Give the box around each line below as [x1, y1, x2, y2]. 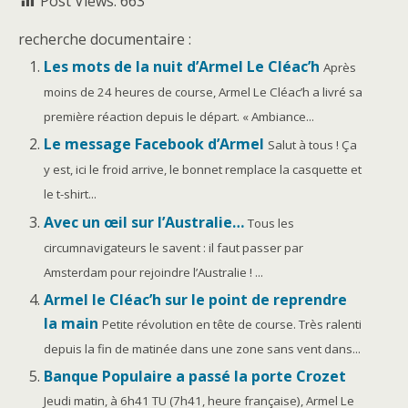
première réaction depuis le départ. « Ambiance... [44, 108, 315, 126]
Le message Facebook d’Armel [44, 134, 265, 155]
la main [44, 312, 99, 333]
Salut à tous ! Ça [268, 137, 358, 154]
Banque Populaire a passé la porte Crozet [44, 365, 347, 386]
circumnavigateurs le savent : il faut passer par [44, 239, 304, 256]
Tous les [248, 214, 295, 231]
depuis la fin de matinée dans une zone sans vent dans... [44, 340, 362, 357]
